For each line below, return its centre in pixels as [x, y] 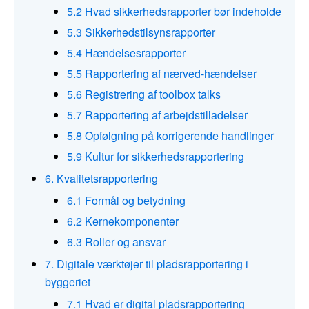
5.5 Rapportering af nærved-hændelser [162, 74]
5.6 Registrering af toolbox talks [144, 94]
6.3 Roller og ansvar [116, 242]
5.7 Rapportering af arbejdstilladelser [157, 115]
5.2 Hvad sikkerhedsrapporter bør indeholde [174, 12]
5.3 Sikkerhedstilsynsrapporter [141, 32]
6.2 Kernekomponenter [123, 221]
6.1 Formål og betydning [126, 201]
